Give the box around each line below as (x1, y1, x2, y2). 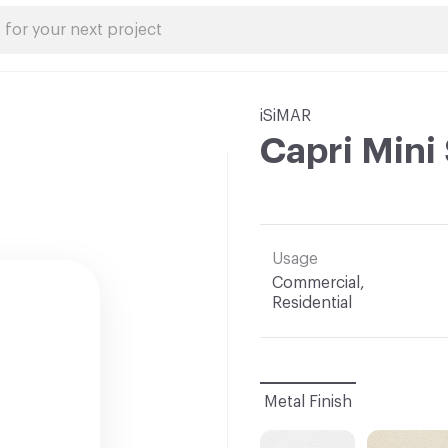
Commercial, (272, 275, 365, 291)
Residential (272, 295, 352, 311)
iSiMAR (260, 108, 311, 124)
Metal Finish (264, 394, 352, 410)
